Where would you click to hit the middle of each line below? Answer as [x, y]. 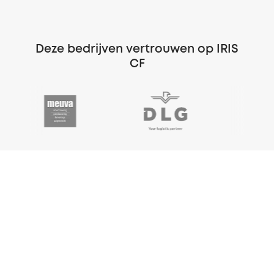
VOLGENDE [231, 217]
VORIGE [35, 217]
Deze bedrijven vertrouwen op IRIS [137, 49]
